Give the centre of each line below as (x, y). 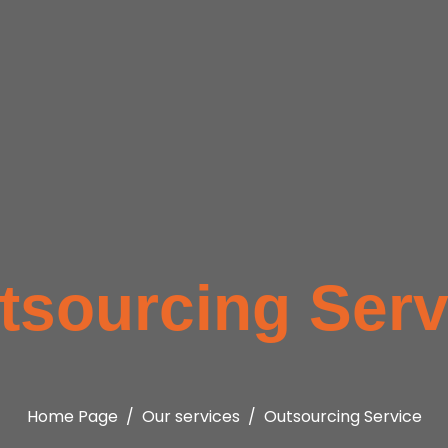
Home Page (72, 416)
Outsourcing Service (342, 416)
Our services (190, 416)
